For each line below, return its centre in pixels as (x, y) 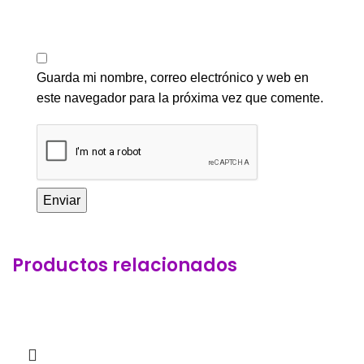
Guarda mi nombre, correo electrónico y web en (173, 78)
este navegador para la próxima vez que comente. (180, 98)
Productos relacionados (125, 266)
